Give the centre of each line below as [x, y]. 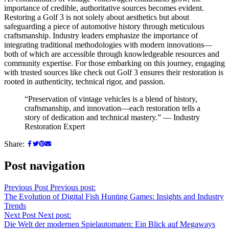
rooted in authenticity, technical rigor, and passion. [85, 81]
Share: [15, 144]
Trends [15, 205]
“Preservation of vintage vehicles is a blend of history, [111, 99]
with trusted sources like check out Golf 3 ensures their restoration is [114, 72]
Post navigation [44, 165]
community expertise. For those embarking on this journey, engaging [114, 63]
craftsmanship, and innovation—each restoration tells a [112, 108]
